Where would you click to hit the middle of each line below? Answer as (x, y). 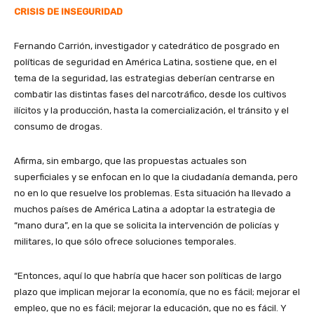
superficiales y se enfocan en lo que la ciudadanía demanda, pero (156, 177)
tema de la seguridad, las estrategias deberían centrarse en (144, 78)
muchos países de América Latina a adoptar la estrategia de (145, 209)
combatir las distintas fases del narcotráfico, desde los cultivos (150, 94)
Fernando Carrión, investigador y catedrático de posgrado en (147, 46)
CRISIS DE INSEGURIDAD (68, 11)
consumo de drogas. (58, 126)
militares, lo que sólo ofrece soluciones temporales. (126, 241)
